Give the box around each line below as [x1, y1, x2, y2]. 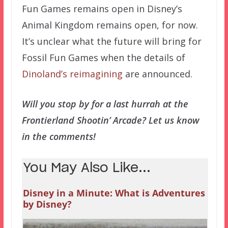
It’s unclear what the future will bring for [21, 35, 202, 47]
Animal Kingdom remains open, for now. [21, 18, 198, 31]
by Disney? [22, 197, 72, 210]
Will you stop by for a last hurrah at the [21, 97, 188, 110]
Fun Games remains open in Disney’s [21, 2, 182, 15]
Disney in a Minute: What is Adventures [22, 186, 205, 199]
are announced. [122, 67, 192, 80]
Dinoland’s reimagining [21, 67, 123, 80]
